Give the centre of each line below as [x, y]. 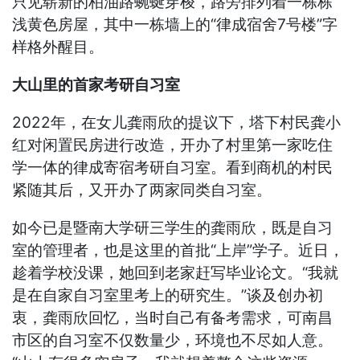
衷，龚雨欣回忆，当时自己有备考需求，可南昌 [173, 318]
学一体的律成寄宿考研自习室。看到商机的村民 [173, 168]
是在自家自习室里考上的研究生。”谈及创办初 [168, 296]
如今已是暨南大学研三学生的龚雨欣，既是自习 [173, 228]
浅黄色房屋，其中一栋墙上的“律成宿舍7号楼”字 [175, 25]
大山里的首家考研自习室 [96, 85]
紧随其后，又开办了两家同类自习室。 [142, 190]
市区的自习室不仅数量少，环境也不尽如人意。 [173, 341]
